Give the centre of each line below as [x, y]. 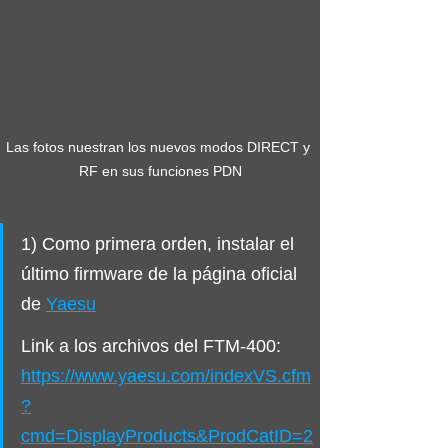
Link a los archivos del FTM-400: [153, 345]
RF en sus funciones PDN [160, 170]
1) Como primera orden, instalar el [160, 243]
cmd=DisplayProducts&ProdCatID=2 [167, 435]
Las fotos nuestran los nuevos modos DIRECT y [160, 146]
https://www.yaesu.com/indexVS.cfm [166, 375]
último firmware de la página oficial [161, 273]
